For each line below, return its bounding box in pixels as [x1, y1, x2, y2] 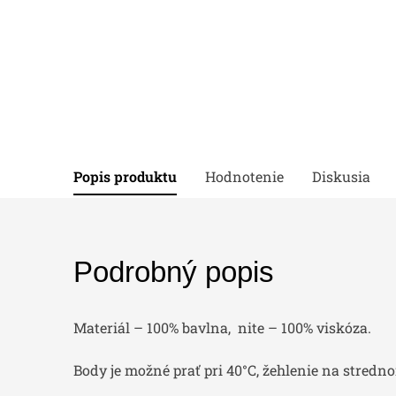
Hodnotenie [205, 167, 284, 187]
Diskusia [312, 167, 370, 187]
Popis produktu [73, 167, 177, 187]
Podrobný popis [73, 255, 274, 289]
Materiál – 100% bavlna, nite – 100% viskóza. [73, 318, 371, 338]
